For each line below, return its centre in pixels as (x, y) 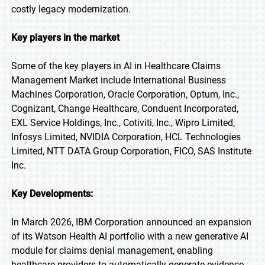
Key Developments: (52, 194)
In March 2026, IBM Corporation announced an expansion (131, 222)
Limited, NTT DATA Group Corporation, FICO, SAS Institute (131, 151)
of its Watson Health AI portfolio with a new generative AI (130, 236)
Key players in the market (65, 38)
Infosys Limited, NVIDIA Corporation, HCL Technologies (126, 137)
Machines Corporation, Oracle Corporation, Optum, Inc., (125, 94)
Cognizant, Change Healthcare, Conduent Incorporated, (125, 109)
